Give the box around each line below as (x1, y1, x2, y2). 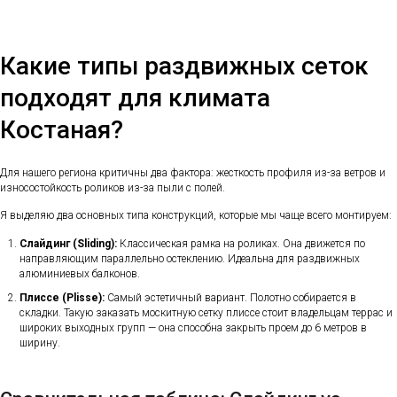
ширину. (19, 336, 60, 349)
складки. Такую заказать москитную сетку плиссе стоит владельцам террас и (19, 306, 393, 319)
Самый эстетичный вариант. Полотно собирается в (105, 291, 356, 304)
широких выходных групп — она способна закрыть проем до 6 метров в (19, 321, 367, 334)
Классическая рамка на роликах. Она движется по (117, 237, 365, 250)
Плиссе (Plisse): (19, 291, 105, 304)
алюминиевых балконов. (19, 267, 140, 280)
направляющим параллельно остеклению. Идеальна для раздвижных (19, 252, 360, 265)
